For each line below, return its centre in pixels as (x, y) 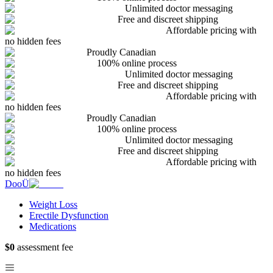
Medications (53, 226)
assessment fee (44, 247)
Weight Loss (53, 204)
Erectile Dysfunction (69, 215)
